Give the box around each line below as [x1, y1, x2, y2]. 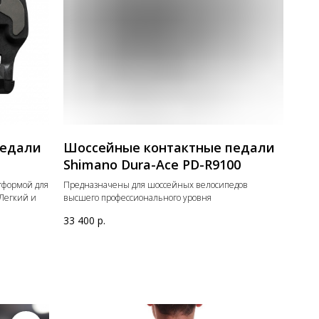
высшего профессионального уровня [63, 191, 212, 204]
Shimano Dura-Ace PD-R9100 [63, 155, 241, 173]
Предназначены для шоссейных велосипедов [63, 178, 249, 191]
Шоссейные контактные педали [63, 138, 276, 156]
